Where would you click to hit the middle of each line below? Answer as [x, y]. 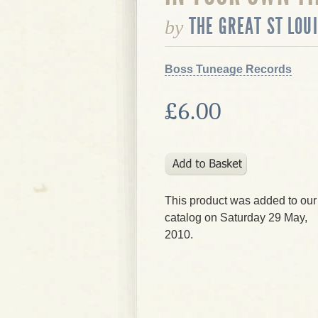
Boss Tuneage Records [228, 69]
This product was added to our [241, 201]
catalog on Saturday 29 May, [236, 218]
